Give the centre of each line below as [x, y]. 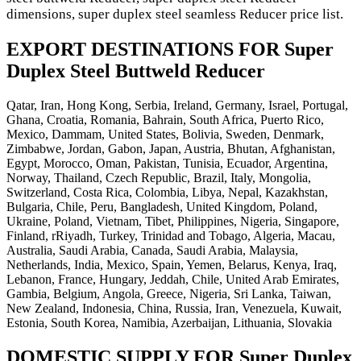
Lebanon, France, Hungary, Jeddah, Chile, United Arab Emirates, [173, 279]
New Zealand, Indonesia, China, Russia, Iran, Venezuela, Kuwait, [174, 308]
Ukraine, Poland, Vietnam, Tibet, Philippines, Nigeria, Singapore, [173, 221]
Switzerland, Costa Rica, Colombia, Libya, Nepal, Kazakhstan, [167, 192]
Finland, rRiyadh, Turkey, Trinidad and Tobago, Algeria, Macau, [171, 235]
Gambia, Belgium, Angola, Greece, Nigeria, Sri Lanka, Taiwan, [169, 293]
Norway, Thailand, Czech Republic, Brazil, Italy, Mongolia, [159, 177]
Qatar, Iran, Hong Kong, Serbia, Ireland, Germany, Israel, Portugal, [177, 105]
